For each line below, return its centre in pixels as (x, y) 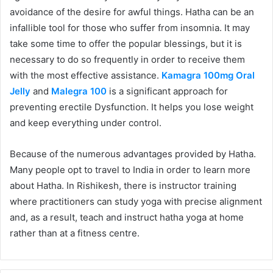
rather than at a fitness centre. (75, 233)
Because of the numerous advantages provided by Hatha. (133, 154)
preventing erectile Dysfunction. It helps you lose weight (132, 107)
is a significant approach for (167, 91)
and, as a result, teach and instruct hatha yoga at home (127, 217)
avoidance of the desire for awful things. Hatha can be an (132, 12)
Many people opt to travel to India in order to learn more (130, 170)
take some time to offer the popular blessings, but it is (126, 44)
